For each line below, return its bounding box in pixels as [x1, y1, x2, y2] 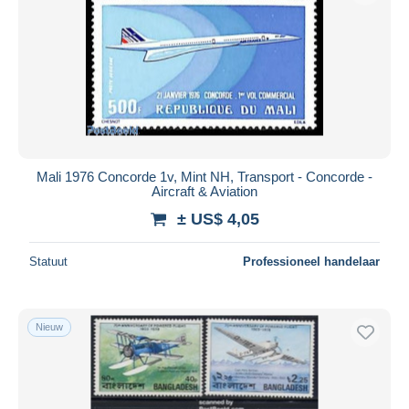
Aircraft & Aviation [152, 183, 257, 199]
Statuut [29, 254, 68, 268]
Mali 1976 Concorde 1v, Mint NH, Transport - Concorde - [37, 168, 372, 184]
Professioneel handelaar [243, 254, 380, 268]
